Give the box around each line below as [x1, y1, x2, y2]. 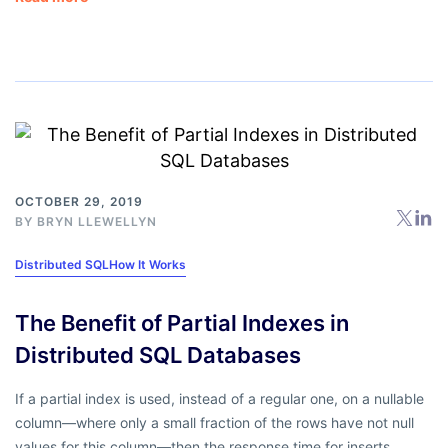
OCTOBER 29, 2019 [15, 194, 143, 210]
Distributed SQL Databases [15, 342, 301, 369]
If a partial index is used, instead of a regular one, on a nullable [15, 390, 424, 408]
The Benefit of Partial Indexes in [15, 310, 349, 337]
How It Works [109, 257, 186, 273]
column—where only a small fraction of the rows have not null [15, 414, 414, 432]
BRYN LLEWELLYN [37, 214, 157, 230]
